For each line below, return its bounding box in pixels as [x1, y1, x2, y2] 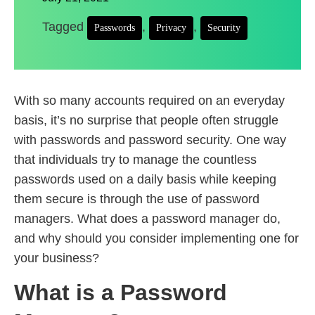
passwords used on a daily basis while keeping [14, 172, 276, 186]
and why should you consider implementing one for [14, 231, 299, 245]
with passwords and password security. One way [14, 133, 286, 147]
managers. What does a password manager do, [14, 212, 281, 226]
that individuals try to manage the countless [14, 153, 257, 167]
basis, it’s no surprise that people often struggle [14, 113, 278, 127]
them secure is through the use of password [14, 192, 259, 206]
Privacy [156, 22, 186, 33]
